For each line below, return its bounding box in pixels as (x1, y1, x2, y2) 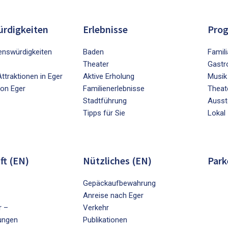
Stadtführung (83, 96, 127, 106)
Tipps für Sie (83, 108, 126, 118)
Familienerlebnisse (83, 84, 145, 94)
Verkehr (83, 203, 109, 213)
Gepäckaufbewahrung (83, 179, 156, 188)
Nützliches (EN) (83, 154, 152, 167)
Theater (83, 60, 109, 69)
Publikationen (83, 215, 128, 225)
